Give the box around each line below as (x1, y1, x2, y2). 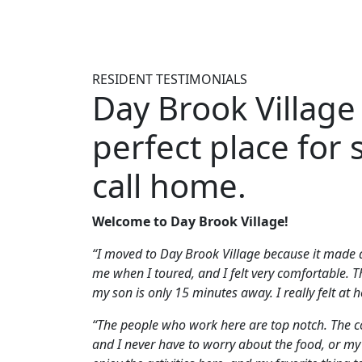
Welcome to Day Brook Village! (92, 213, 288, 230)
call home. (92, 163, 246, 208)
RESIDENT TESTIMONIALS (92, 70, 247, 88)
